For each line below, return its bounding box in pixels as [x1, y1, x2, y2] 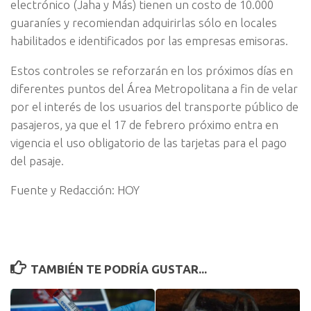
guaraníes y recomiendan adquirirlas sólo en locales [10, 15, 277, 29]
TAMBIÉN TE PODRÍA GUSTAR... [31, 262, 208, 276]
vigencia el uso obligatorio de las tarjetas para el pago [10, 135, 287, 149]
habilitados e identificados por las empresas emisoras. [10, 33, 288, 47]
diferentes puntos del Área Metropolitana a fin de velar [10, 81, 298, 95]
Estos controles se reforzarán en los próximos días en [10, 63, 293, 77]
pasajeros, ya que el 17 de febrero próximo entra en [10, 117, 278, 131]
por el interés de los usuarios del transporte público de [10, 99, 299, 113]
